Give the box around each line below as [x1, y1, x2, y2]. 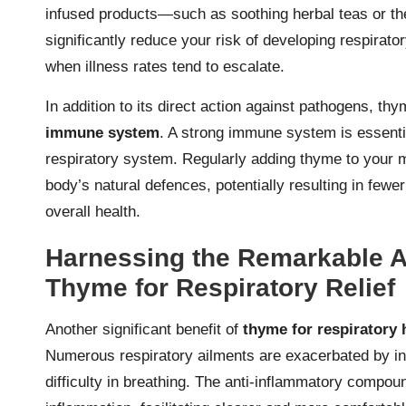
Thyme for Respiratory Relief [45, 273, 395, 302]
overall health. [45, 202, 140, 220]
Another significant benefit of [45, 320, 243, 338]
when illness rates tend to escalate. [45, 57, 285, 75]
